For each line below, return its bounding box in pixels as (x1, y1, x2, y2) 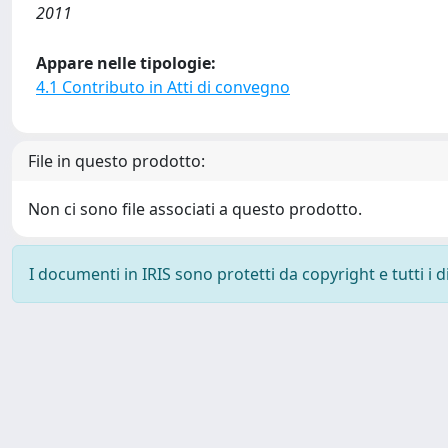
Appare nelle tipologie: (36, 52, 216, 74)
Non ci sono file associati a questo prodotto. (28, 198, 362, 220)
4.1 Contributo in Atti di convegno (36, 76, 290, 98)
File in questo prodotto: (28, 150, 205, 172)
